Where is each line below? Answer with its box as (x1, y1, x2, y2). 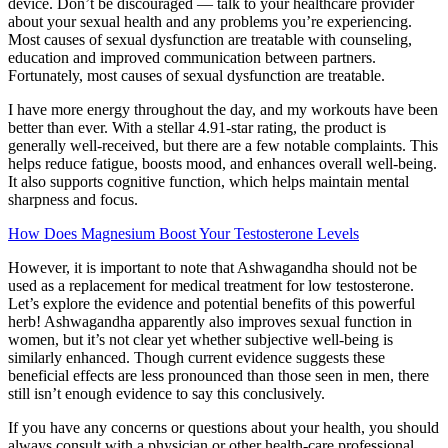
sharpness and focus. (8, 191, 138, 209)
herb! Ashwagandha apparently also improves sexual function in (8, 313, 412, 331)
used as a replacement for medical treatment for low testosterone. (8, 277, 414, 295)
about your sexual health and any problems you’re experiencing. (8, 13, 412, 31)
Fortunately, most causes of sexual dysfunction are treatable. (8, 67, 385, 85)
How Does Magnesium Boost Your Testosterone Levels (8, 225, 359, 243)
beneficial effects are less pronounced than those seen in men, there (8, 367, 429, 385)
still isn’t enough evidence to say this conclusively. (8, 385, 325, 403)
